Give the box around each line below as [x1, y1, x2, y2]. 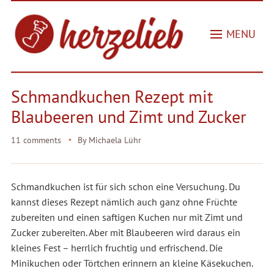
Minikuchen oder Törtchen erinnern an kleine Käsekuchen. [10, 257, 253, 270]
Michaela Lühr [88, 135, 141, 146]
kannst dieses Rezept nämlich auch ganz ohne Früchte [10, 196, 237, 209]
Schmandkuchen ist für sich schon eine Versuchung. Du [10, 180, 240, 193]
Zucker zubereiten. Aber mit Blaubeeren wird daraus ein [10, 226, 240, 239]
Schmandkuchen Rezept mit [10, 85, 213, 108]
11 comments [10, 135, 61, 146]
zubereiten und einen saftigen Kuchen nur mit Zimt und [10, 211, 243, 224]
